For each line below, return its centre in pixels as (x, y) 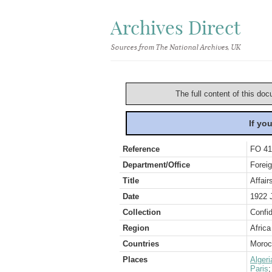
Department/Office (156, 165)
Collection (142, 212)
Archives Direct (175, 28)
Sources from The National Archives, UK (175, 47)
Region (136, 228)
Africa (260, 228)
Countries (141, 244)
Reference (141, 149)
